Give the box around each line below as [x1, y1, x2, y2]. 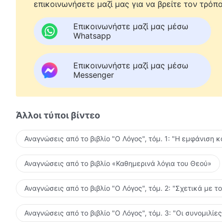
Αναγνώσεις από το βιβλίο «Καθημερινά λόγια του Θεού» [24, 159, 212, 167]
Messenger [73, 69, 114, 80]
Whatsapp [73, 30, 111, 41]
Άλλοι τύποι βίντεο [16, 110, 100, 120]
